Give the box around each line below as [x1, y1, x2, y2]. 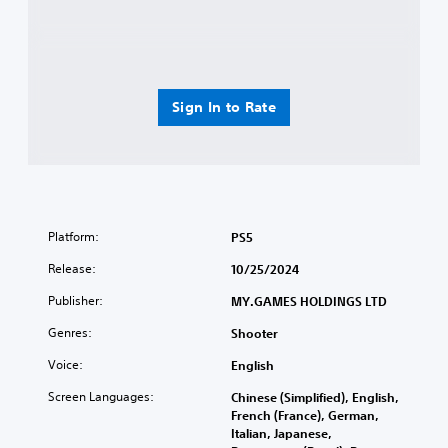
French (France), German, [231, 406, 379, 423]
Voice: [48, 355, 83, 373]
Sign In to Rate [171, 97, 277, 116]
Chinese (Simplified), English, [231, 388, 399, 405]
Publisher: [48, 291, 103, 309]
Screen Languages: [48, 387, 154, 405]
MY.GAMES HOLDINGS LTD [231, 292, 387, 309]
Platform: [48, 227, 99, 245]
